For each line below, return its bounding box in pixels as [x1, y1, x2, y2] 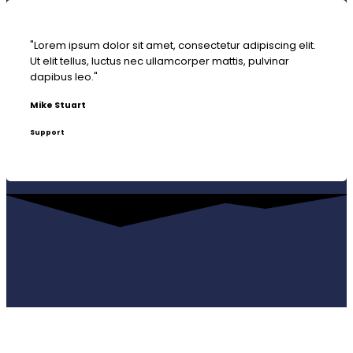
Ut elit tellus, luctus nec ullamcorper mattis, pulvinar [30, 53, 289, 69]
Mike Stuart [30, 98, 86, 111]
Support [30, 128, 65, 138]
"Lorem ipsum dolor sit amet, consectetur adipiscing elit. [30, 37, 316, 53]
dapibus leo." [30, 69, 98, 84]
